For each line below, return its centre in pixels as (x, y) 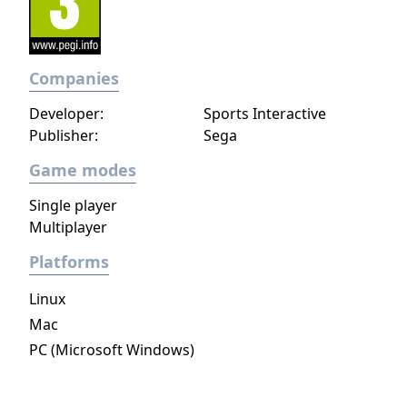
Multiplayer (68, 227)
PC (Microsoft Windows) (112, 350)
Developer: (66, 114)
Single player (73, 205)
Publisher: (64, 135)
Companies (74, 78)
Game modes (83, 170)
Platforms (69, 262)
